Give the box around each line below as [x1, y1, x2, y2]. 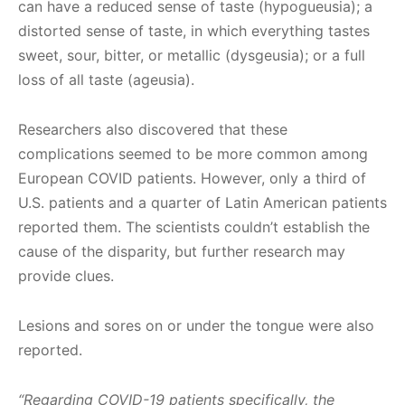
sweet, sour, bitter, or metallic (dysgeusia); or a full [18, 45, 365, 64]
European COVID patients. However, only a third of [18, 168, 366, 187]
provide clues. [18, 266, 114, 285]
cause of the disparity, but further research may [18, 241, 345, 260]
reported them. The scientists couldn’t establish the [18, 217, 370, 236]
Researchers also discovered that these [18, 119, 287, 138]
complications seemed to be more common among [18, 144, 368, 163]
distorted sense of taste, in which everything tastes [18, 21, 370, 40]
